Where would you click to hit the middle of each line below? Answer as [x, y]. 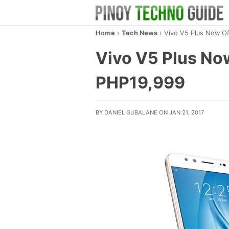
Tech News [140, 33]
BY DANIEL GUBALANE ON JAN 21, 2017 [150, 112]
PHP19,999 [140, 83]
